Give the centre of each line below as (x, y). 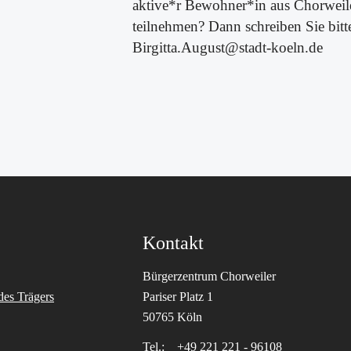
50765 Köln (172, 317)
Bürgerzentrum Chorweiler (209, 276)
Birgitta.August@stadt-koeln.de (228, 47)
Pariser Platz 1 (178, 297)
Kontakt (173, 243)
